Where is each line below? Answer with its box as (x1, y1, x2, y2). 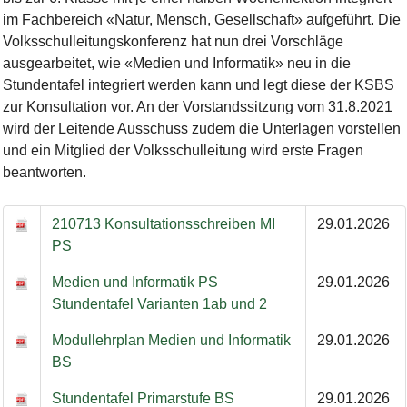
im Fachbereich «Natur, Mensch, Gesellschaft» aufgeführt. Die (2, 11, 401, 27)
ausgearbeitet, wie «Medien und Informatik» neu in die (2, 55, 351, 71)
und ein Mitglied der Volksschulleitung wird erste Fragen (2, 142, 363, 158)
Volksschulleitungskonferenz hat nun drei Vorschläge (2, 33, 343, 49)
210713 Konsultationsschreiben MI (51, 215, 275, 232)
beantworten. (2, 164, 86, 180)
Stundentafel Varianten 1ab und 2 (51, 295, 267, 312)
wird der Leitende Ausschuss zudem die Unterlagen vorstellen (2, 120, 401, 136)
